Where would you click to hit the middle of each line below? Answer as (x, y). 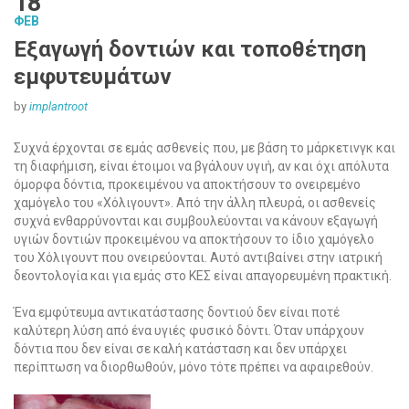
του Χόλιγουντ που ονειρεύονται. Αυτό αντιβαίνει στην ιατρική (198, 258)
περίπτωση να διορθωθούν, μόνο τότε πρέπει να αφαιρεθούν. (194, 367)
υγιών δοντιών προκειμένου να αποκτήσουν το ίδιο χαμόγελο (194, 240)
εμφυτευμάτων (93, 77)
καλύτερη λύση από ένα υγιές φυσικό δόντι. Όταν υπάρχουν (189, 331)
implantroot (58, 107)
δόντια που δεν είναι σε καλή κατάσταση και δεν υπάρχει (180, 349)
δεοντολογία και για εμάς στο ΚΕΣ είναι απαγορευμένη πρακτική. (203, 276)
